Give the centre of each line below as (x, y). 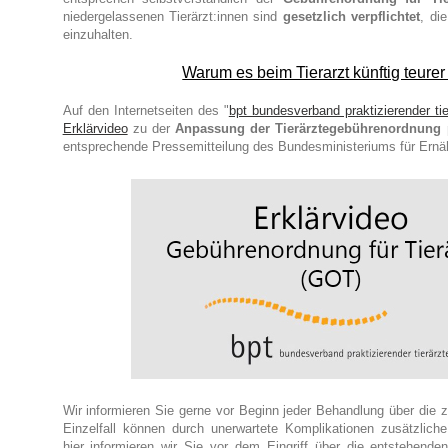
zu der (151, 129)
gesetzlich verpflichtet (351, 17)
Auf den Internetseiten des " (145, 111)
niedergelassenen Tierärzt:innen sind (172, 17)
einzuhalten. (97, 35)
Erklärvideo (95, 129)
